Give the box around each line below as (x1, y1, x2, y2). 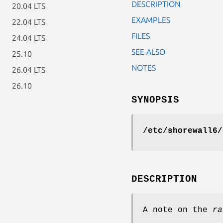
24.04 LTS (12, 33, 45, 42)
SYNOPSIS (131, 94, 179, 106)
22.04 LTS (12, 17, 45, 26)
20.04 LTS (12, 1, 45, 10)
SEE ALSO (131, 47, 165, 56)
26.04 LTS (12, 65, 45, 74)
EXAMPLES (131, 15, 170, 24)
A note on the (143, 205, 213, 215)
